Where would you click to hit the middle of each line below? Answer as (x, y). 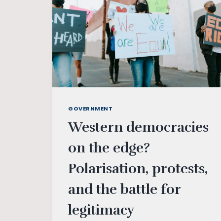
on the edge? (109, 148)
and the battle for (124, 189)
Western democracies (138, 127)
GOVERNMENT (91, 109)
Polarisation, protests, (138, 168)
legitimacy (101, 210)
